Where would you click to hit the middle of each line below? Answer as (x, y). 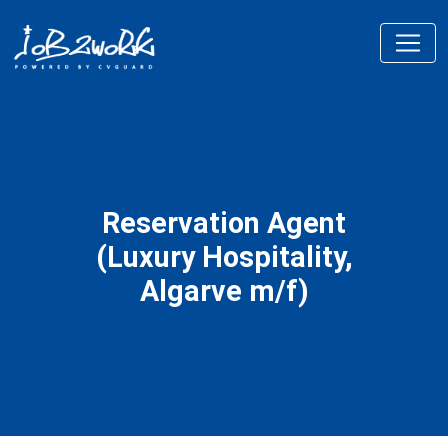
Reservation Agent (224, 223)
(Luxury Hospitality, (224, 257)
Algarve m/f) (224, 291)
